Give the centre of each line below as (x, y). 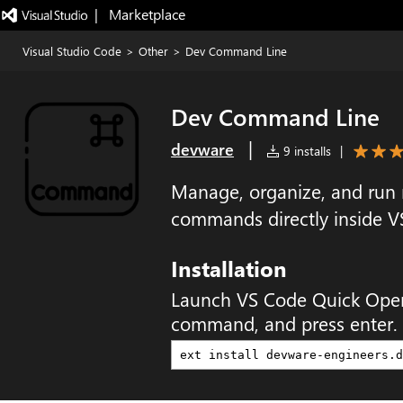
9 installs (305, 151)
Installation (229, 269)
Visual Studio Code (72, 51)
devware (202, 149)
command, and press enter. (284, 323)
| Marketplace (139, 14)
